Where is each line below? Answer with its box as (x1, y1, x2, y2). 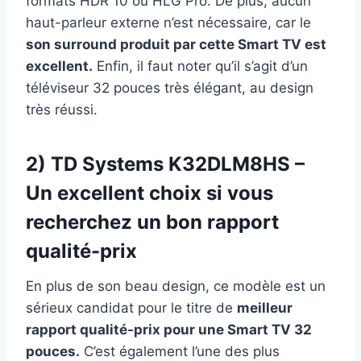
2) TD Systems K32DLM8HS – (26, 151, 305, 176)
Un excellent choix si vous (26, 180, 273, 205)
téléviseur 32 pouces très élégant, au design (26, 79, 313, 96)
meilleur (237, 299, 293, 316)
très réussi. (26, 101, 98, 118)
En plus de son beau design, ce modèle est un (26, 277, 326, 294)
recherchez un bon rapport (26, 210, 279, 234)
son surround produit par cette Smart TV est (26, 35, 326, 52)
